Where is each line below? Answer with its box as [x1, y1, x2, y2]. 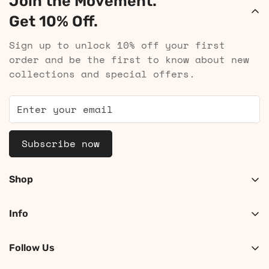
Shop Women [9, 195, 69, 209]
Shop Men [9, 215, 57, 229]
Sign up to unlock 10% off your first [9, 38, 225, 52]
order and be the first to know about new [9, 52, 249, 67]
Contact [9, 249, 51, 264]
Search [9, 235, 45, 250]
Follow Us [9, 242, 55, 253]
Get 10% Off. [9, 13, 98, 30]
